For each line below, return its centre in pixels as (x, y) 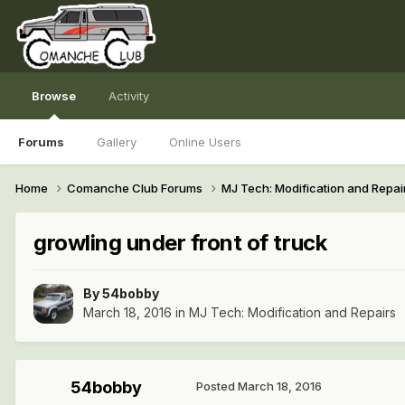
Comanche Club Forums (136, 188)
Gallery (117, 142)
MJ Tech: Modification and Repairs (292, 313)
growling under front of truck (180, 242)
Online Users (205, 142)
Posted (217, 386)
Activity (129, 96)
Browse (54, 96)
